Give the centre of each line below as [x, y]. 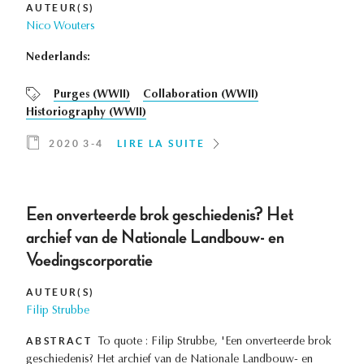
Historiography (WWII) [86, 113]
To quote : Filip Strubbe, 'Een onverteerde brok [215, 342]
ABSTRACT [59, 341]
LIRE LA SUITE [161, 144]
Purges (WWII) [92, 95]
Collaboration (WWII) [201, 95]
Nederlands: [58, 58]
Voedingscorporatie [89, 260]
